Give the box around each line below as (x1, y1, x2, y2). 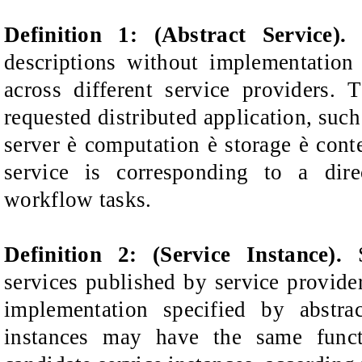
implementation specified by (4, 297, 284, 322)
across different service (4, 78, 230, 103)
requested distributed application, (4, 105, 313, 130)
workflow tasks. (4, 187, 152, 213)
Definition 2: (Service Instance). (4, 242, 343, 267)
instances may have (4, 325, 200, 350)
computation (77, 133, 208, 158)
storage (217, 133, 299, 158)
